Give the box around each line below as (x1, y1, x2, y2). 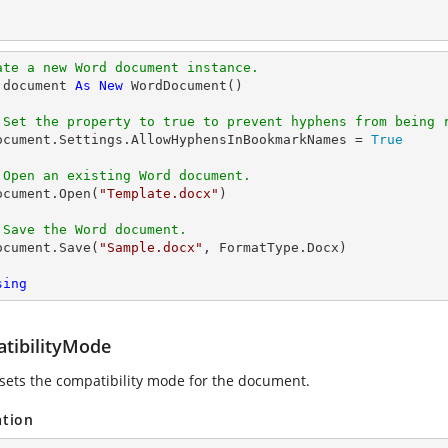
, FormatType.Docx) (203, 240, 347, 255)
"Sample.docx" (99, 240, 203, 255)
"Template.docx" (99, 186, 219, 201)
